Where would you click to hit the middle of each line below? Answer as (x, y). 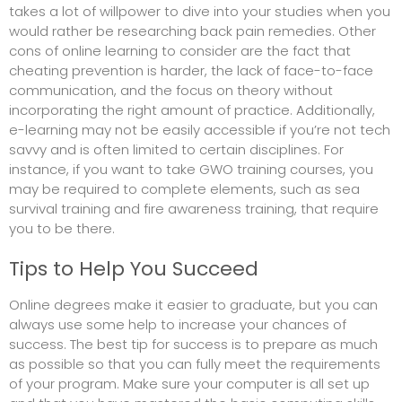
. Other (354, 31)
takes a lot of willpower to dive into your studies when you (200, 12)
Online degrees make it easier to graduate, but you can (193, 305)
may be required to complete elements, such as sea (184, 189)
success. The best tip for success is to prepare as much (193, 345)
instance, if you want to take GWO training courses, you (191, 170)
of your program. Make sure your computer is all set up (189, 384)
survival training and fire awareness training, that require (194, 209)
